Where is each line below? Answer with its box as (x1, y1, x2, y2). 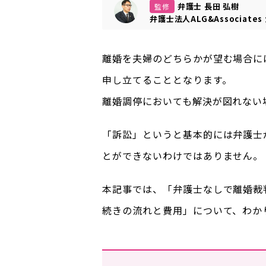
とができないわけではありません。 (102, 148, 264, 163)
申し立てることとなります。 (102, 72, 232, 87)
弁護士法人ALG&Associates (150, 13, 265, 24)
